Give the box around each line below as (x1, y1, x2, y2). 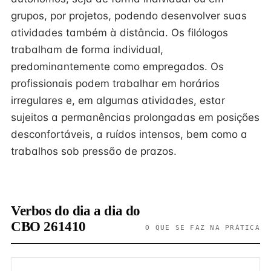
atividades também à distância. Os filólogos (11, 27, 228, 39)
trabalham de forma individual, (11, 44, 163, 56)
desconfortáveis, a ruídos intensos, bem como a (11, 128, 247, 140)
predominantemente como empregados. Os (11, 60, 224, 73)
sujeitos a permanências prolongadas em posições (11, 111, 260, 123)
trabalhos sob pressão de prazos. (11, 145, 177, 157)
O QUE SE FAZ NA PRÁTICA (145, 224, 260, 231)
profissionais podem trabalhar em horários (11, 77, 220, 90)
